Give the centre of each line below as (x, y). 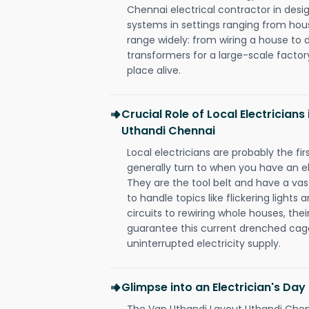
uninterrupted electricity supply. (204, 243)
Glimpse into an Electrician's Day (213, 287)
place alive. (154, 70)
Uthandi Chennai (168, 130)
